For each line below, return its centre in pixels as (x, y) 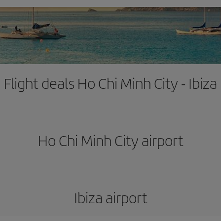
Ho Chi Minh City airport (110, 140)
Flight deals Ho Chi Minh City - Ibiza (110, 83)
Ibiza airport (110, 197)
